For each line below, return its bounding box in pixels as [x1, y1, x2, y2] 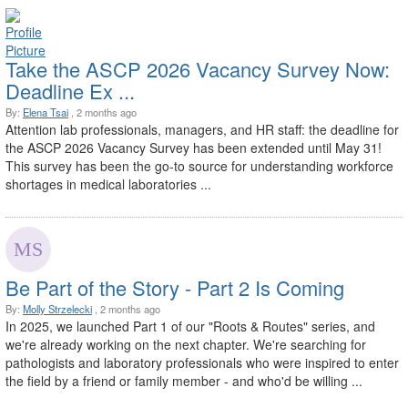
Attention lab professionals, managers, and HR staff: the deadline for [5, 119, 399, 138]
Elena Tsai [23, 104, 68, 119]
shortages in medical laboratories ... [5, 174, 211, 193]
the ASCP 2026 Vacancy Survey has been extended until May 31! [5, 138, 382, 157]
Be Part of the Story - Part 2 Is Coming [5, 272, 344, 301]
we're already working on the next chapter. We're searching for [5, 334, 366, 353]
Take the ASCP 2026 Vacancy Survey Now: [5, 54, 390, 83]
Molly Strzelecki [23, 301, 92, 316]
